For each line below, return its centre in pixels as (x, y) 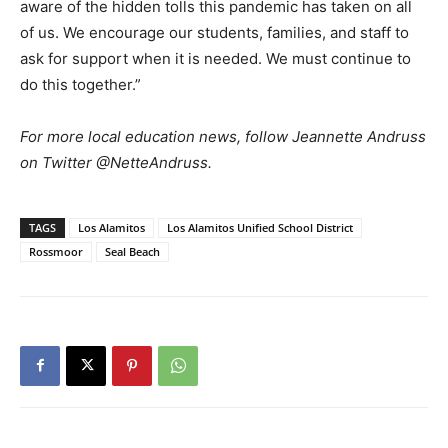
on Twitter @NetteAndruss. (116, 162)
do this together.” (80, 84)
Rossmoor (56, 251)
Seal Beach (132, 251)
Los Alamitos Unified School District (260, 227)
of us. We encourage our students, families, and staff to (214, 32)
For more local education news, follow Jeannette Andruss (223, 136)
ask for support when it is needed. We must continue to (215, 58)
